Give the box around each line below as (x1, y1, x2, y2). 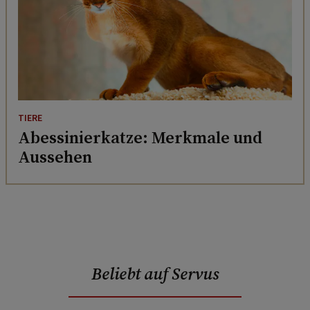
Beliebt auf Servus (91, 262, 219, 286)
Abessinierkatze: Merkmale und (18, 126, 262, 149)
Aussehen (18, 145, 92, 169)
